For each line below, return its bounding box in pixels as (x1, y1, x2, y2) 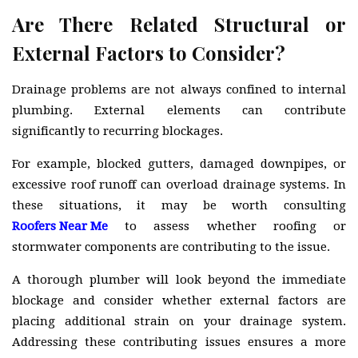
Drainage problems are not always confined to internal (12, 82, 346, 97)
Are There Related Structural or (12, 10, 346, 37)
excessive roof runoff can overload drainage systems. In (12, 177, 346, 192)
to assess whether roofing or (108, 218, 346, 233)
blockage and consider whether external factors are (12, 292, 346, 308)
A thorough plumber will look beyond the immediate (12, 272, 346, 287)
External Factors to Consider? (12, 39, 285, 66)
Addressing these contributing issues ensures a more (12, 334, 346, 349)
